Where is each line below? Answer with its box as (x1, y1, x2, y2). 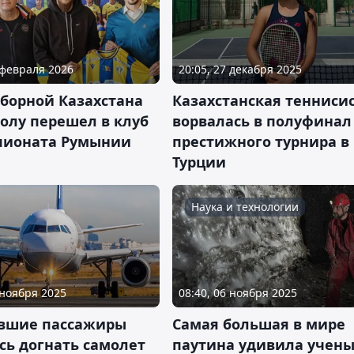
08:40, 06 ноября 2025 (179, 284, 297, 300)
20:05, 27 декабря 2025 (179, 61, 302, 77)
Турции (172, 152, 226, 171)
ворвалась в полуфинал (172, 111, 352, 130)
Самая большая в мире (172, 314, 345, 333)
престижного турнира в (172, 131, 349, 151)
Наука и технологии (191, 198, 299, 214)
